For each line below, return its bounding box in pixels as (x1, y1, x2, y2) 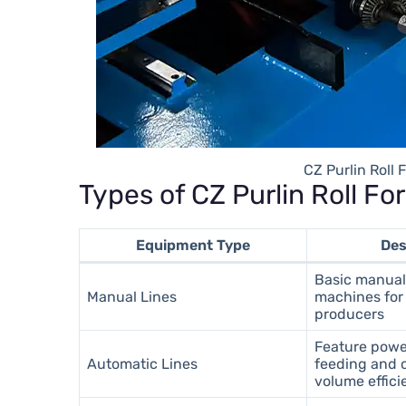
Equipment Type (136, 236, 251, 254)
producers (314, 304, 385, 323)
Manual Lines (87, 287, 178, 305)
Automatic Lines (87, 354, 198, 372)
